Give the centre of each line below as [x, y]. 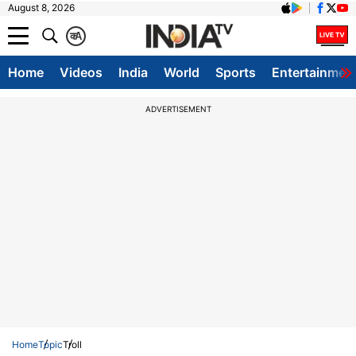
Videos [81, 72]
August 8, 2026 [41, 8]
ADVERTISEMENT [178, 109]
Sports [236, 72]
